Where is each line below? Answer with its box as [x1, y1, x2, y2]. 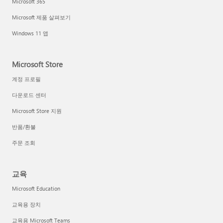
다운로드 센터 [12, 91, 46, 99]
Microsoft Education [12, 185, 60, 193]
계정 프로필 [12, 75, 41, 83]
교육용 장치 [12, 201, 41, 209]
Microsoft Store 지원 [12, 107, 62, 115]
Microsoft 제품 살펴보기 [12, 13, 71, 21]
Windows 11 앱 [12, 29, 48, 37]
